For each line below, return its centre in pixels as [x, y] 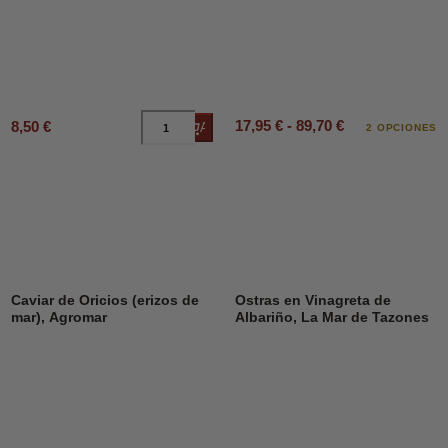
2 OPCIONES [402, 127]
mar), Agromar [58, 318]
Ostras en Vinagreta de [312, 301]
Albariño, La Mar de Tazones [331, 318]
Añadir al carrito [246, 128]
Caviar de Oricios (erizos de [104, 301]
